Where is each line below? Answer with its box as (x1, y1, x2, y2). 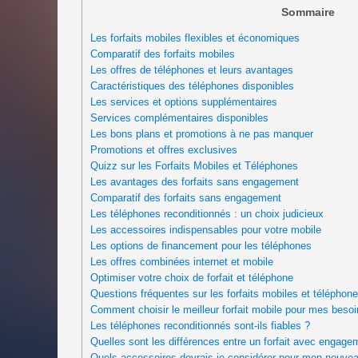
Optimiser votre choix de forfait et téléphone (90, 272, 293, 284)
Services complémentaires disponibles (90, 112, 268, 125)
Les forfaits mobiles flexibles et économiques (90, 32, 300, 45)
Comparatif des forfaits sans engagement (90, 192, 281, 205)
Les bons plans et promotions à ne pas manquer (90, 128, 313, 141)
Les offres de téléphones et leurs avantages (90, 64, 293, 77)
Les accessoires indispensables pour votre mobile (90, 224, 321, 237)
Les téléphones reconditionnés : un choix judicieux (90, 208, 324, 221)
